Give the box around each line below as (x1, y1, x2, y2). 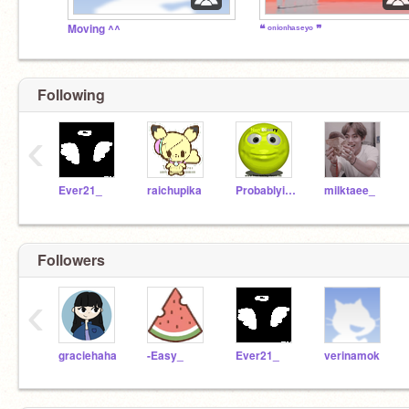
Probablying (285, 183, 296, 198)
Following (37, 84, 105, 105)
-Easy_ (147, 347, 184, 363)
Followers (37, 248, 105, 270)
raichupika (147, 183, 202, 198)
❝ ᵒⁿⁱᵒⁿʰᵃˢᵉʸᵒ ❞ (259, 20, 321, 37)
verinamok (324, 347, 380, 363)
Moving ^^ (68, 20, 121, 37)
